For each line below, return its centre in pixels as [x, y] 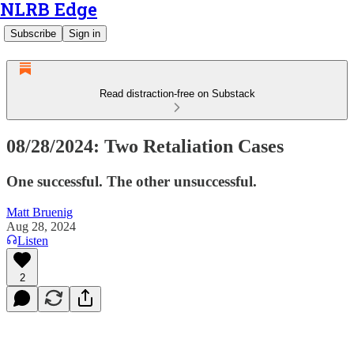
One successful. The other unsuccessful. [132, 181]
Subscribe [33, 34]
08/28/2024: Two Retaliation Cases [145, 146]
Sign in [85, 34]
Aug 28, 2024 [41, 226]
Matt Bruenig [40, 212]
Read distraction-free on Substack [177, 94]
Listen [33, 240]
